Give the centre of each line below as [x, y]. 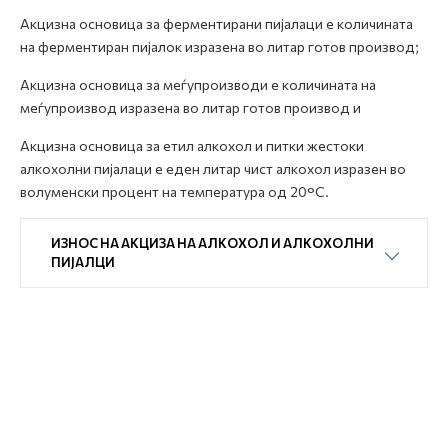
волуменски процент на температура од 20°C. [174, 191]
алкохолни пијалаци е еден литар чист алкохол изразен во [213, 168]
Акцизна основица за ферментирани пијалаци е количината [216, 23]
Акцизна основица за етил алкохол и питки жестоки [192, 145]
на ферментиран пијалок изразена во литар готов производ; [219, 46]
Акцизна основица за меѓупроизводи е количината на [198, 84]
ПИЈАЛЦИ [83, 262]
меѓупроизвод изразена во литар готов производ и [190, 107]
